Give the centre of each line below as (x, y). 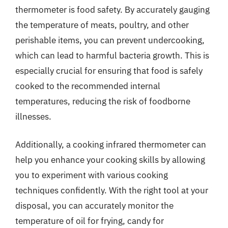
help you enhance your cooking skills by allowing (110, 160)
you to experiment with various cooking (92, 175)
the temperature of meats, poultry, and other (102, 25)
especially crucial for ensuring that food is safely (109, 70)
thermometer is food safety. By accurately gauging (112, 9)
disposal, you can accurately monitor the (94, 206)
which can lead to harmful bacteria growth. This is (112, 55)
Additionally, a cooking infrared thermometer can (111, 145)
